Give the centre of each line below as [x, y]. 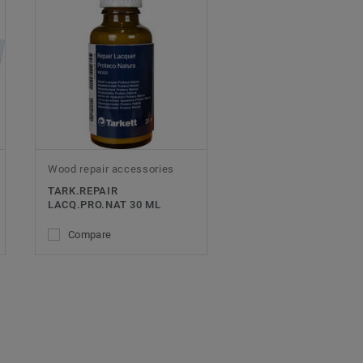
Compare [90, 235]
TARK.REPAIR [83, 191]
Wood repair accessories [111, 169]
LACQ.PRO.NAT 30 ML [105, 205]
